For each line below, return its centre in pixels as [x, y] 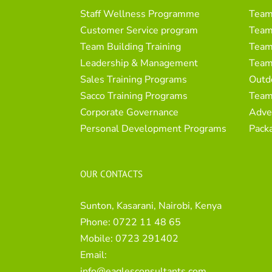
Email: [93, 255]
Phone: [97, 222]
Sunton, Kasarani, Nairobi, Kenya [151, 206]
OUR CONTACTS [111, 174]
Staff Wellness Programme [140, 14]
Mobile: [98, 238]
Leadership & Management [139, 63]
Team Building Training [131, 46]
